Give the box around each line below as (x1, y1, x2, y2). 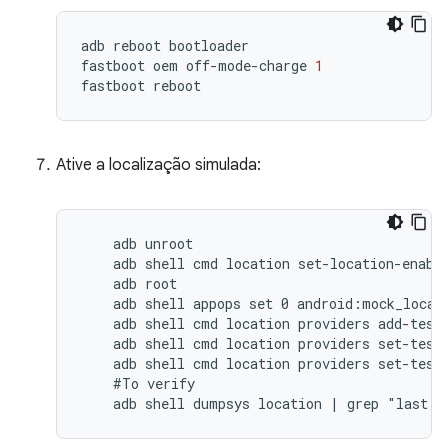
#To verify (81, 374, 195, 393)
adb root (81, 274, 177, 293)
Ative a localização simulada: (56, 155, 261, 175)
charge (259, 56, 307, 75)
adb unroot (81, 234, 193, 253)
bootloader (169, 36, 249, 55)
